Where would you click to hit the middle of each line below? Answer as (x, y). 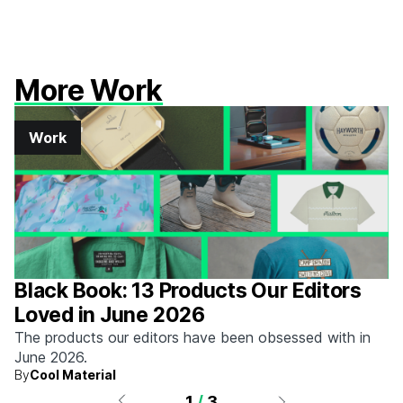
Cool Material (73, 375)
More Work (89, 90)
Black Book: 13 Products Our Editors (188, 291)
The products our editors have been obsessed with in (193, 337)
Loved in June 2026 (110, 315)
